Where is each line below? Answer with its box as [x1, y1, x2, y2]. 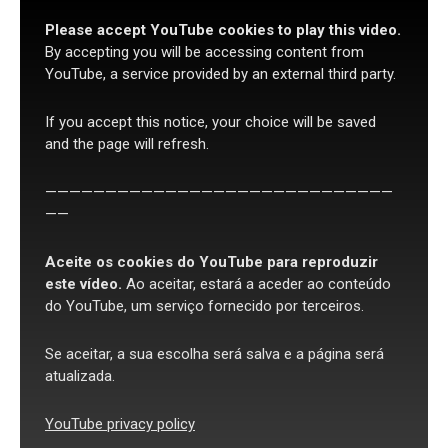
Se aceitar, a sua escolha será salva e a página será [45, 344, 384, 363]
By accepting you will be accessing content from [45, 42, 364, 61]
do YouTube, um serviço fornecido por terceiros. [45, 296, 364, 315]
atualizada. [45, 366, 115, 385]
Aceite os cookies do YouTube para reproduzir [45, 252, 378, 271]
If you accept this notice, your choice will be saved [45, 112, 376, 131]
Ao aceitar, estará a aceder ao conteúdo [122, 274, 391, 293]
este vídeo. [45, 274, 122, 293]
